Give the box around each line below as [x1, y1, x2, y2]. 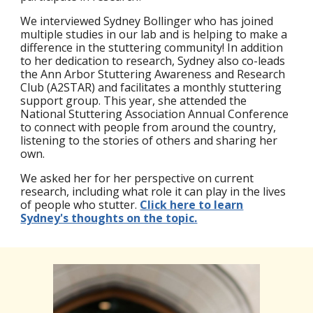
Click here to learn [140, 197, 244, 213]
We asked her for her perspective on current [20, 170, 254, 187]
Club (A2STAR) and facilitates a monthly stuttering [20, 80, 282, 96]
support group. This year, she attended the [20, 93, 247, 109]
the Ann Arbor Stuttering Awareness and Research [20, 66, 286, 82]
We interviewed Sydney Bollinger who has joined [20, 13, 274, 29]
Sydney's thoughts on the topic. [20, 210, 198, 226]
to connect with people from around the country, [20, 119, 277, 136]
